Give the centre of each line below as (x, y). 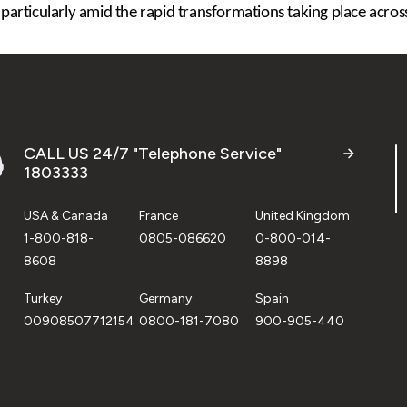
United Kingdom (302, 215)
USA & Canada (66, 215)
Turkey (43, 298)
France (159, 215)
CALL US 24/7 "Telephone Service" (153, 153)
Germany (166, 298)
